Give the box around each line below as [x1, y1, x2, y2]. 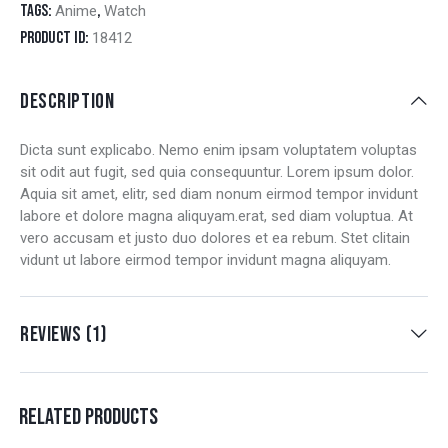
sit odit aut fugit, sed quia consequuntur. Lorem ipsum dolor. [20, 162, 414, 181]
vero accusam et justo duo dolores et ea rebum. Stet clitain [20, 228, 410, 247]
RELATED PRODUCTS [19, 403, 158, 431]
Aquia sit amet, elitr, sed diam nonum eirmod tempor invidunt [20, 184, 418, 203]
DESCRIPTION [20, 88, 115, 114]
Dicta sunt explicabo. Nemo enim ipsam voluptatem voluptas [20, 140, 417, 159]
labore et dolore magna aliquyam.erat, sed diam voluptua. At [20, 206, 413, 225]
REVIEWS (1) [20, 321, 107, 347]
